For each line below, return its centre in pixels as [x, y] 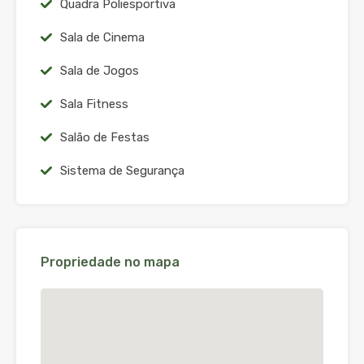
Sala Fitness [94, 104]
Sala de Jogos [100, 71]
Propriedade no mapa [110, 262]
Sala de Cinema [102, 38]
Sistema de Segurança [122, 171]
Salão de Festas [105, 138]
